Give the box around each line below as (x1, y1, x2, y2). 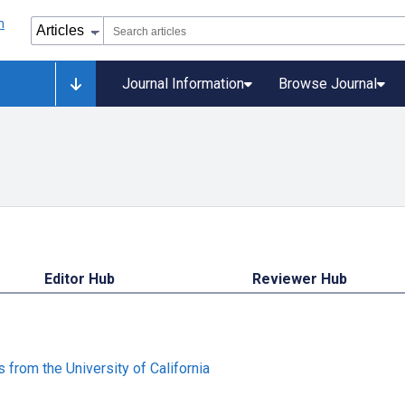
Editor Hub (43, 270, 115, 287)
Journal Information (122, 75, 244, 92)
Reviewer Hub (252, 270, 348, 287)
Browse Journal (278, 75, 377, 92)
